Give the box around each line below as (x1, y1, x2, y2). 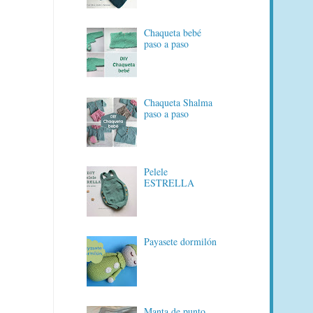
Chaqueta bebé (144, 26, 202, 40)
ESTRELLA (144, 176, 195, 190)
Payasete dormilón (144, 234, 217, 248)
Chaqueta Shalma (144, 95, 213, 109)
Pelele (144, 165, 168, 179)
